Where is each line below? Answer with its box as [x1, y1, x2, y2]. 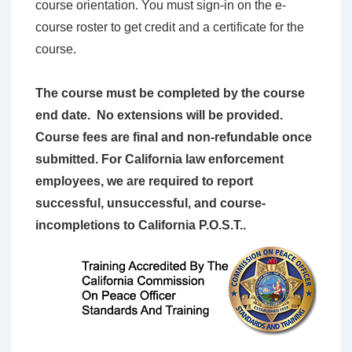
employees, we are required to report [35, 174, 253, 189]
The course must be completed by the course [35, 86, 305, 101]
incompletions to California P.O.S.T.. [35, 218, 246, 233]
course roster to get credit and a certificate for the [35, 20, 304, 35]
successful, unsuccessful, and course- [35, 196, 266, 211]
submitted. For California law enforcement [35, 152, 284, 167]
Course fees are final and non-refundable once [35, 130, 312, 145]
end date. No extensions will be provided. [35, 108, 283, 123]
